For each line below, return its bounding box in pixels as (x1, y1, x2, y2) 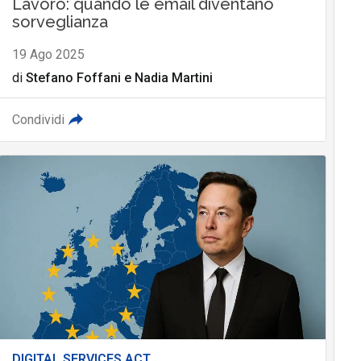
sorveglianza (11, 12, 108, 32)
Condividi (11, 112, 64, 128)
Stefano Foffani (25, 70, 121, 86)
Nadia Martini (134, 70, 213, 86)
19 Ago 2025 (11, 47, 85, 63)
